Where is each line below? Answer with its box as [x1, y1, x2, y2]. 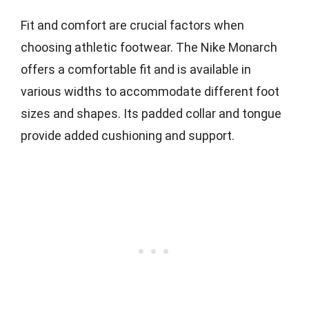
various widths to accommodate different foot [21, 83, 279, 99]
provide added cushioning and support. [21, 128, 235, 143]
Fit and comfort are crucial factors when [21, 17, 244, 32]
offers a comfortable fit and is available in [21, 61, 251, 77]
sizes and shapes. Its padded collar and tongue [21, 106, 281, 121]
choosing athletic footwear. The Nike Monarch [21, 39, 277, 54]
